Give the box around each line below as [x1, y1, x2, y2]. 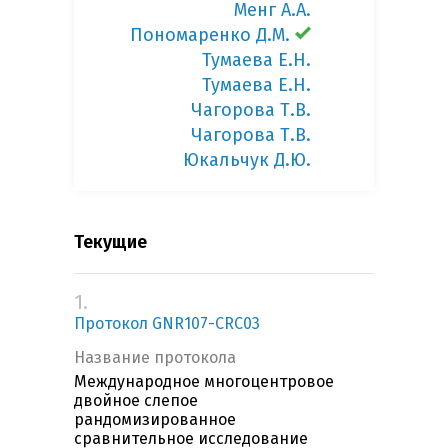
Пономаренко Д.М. [130, 24, 290, 47]
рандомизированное [74, 410, 236, 430]
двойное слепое [74, 391, 198, 411]
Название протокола [74, 348, 236, 368]
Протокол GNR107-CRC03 [74, 314, 260, 334]
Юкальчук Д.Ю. [183, 149, 311, 172]
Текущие [74, 231, 147, 254]
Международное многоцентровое [74, 372, 334, 392]
